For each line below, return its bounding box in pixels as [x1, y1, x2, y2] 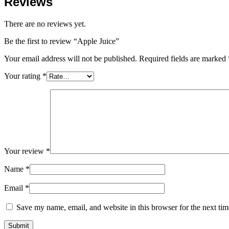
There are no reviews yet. [4, 19, 86, 28]
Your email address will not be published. [4, 54, 137, 63]
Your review [4, 146, 46, 155]
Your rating [4, 71, 42, 80]
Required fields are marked [139, 54, 228, 63]
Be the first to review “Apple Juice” [4, 36, 119, 45]
